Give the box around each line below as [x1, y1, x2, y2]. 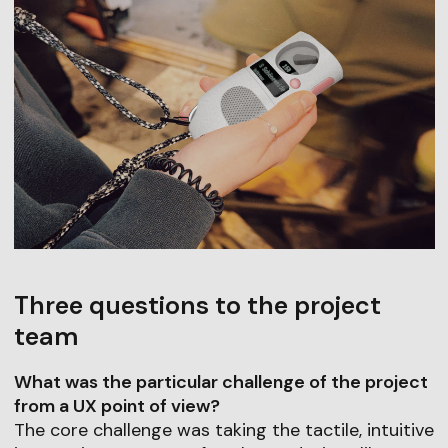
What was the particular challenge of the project [13, 369, 428, 394]
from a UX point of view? [13, 393, 220, 418]
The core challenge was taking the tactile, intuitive [13, 417, 434, 442]
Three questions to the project [13, 288, 381, 322]
